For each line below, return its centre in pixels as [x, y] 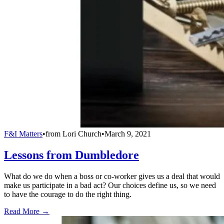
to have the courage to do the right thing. [68, 194]
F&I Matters [23, 133]
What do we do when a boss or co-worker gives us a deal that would [112, 176]
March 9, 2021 [128, 133]
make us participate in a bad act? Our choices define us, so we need [110, 185]
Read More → [27, 211]
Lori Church [82, 133]
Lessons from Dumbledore [71, 155]
